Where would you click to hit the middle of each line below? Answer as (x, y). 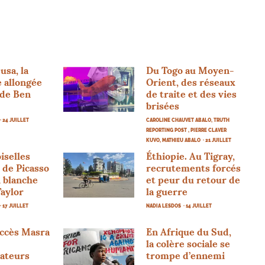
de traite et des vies (191, 94)
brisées (162, 106)
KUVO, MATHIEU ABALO (173, 140)
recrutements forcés (193, 168)
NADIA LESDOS (163, 206)
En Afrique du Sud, (188, 232)
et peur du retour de (193, 180)
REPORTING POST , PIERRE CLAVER (186, 130)
